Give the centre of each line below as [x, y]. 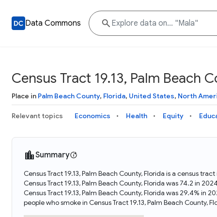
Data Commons [53, 23]
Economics [93, 116]
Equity [173, 116]
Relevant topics [37, 116]
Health [137, 116]
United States [152, 96]
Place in [25, 96]
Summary [53, 155]
